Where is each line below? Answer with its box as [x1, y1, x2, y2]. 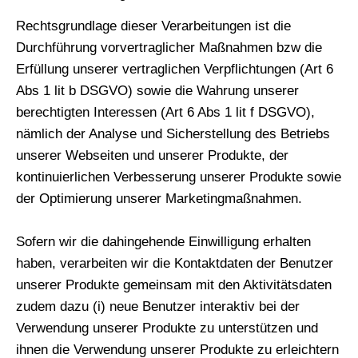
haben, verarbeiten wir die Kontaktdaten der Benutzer [16, 256, 333, 272]
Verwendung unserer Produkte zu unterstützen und [16, 320, 318, 336]
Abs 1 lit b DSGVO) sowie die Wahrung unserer [16, 83, 299, 99]
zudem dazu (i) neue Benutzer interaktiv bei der [16, 299, 300, 315]
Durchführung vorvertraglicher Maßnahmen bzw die [16, 40, 322, 56]
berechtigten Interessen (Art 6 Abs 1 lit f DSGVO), [16, 105, 315, 121]
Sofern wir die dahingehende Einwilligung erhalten [16, 234, 311, 250]
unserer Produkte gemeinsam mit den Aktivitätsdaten [16, 277, 332, 293]
